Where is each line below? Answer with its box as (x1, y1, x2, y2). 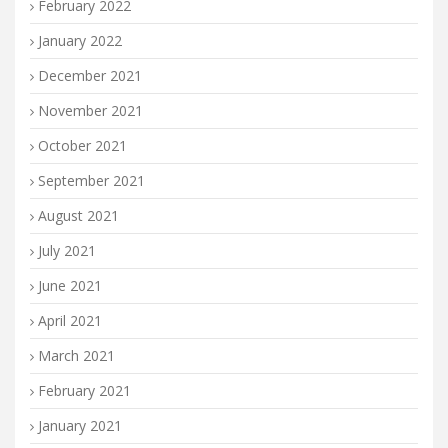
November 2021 (38, 100, 143, 120)
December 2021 (38, 65, 142, 85)
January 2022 (38, 30, 122, 50)
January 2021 (38, 415, 122, 435)
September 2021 (38, 170, 145, 190)
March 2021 (38, 345, 115, 365)
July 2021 (38, 240, 96, 260)
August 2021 (38, 205, 119, 225)
